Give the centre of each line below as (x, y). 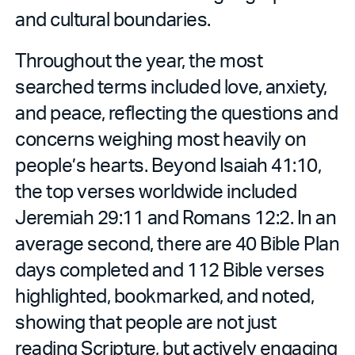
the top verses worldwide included (156, 190)
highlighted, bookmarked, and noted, (165, 295)
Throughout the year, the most (139, 59)
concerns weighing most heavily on (161, 138)
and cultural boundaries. (113, 18)
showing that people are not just (146, 321)
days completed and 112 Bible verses (170, 269)
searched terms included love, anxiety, (171, 86)
